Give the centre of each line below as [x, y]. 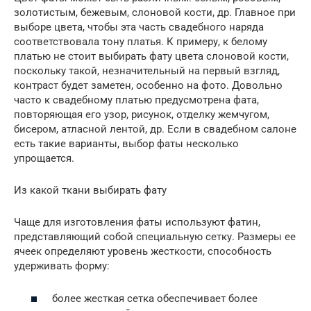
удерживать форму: [62, 266]
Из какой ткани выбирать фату [90, 191]
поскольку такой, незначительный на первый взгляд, [147, 71]
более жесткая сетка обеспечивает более [155, 298]
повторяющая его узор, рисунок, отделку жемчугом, [142, 115]
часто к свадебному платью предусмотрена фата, [136, 100]
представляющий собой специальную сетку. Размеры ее [155, 237]
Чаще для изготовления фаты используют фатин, [137, 222]
